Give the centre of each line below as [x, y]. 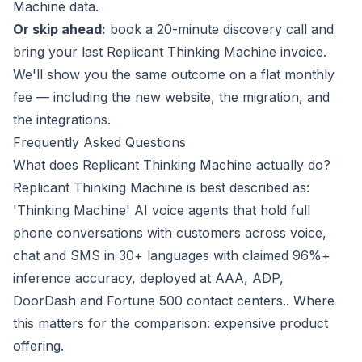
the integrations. [62, 120]
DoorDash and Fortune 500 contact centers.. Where [174, 301]
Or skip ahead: [59, 29]
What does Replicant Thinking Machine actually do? [172, 165]
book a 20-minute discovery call [208, 29]
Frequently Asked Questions [99, 143]
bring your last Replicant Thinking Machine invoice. [170, 52]
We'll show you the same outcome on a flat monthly [174, 75]
